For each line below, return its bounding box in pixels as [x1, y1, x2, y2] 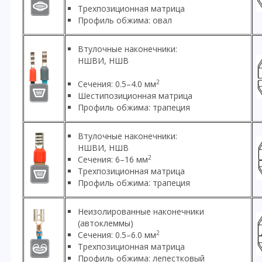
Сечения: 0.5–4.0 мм [78, 78, 156, 90]
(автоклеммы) [78, 218, 133, 229]
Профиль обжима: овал [78, 15, 172, 26]
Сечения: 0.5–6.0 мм [78, 229, 156, 241]
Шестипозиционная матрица [78, 90, 192, 102]
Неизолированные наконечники [78, 206, 204, 218]
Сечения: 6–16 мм [78, 154, 148, 166]
